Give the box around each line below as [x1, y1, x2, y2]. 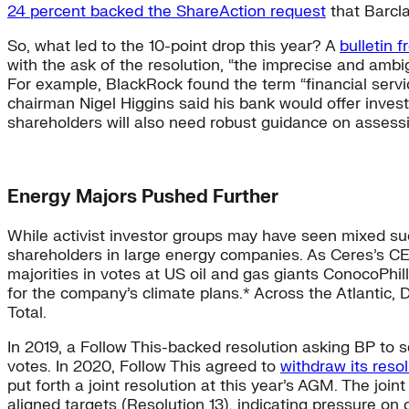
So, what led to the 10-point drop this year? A [7, 36, 340, 56]
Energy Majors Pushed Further [7, 184, 278, 208]
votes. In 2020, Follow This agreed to [7, 356, 280, 376]
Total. [7, 302, 47, 322]
